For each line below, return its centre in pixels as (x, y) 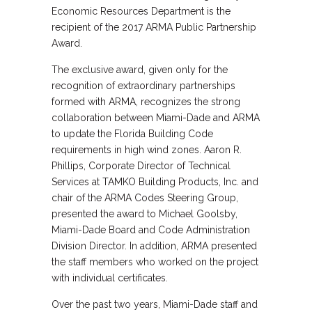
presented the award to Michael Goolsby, (145, 214)
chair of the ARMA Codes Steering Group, (145, 198)
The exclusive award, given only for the (140, 70)
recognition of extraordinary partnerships (143, 86)
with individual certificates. (110, 278)
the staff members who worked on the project (155, 262)
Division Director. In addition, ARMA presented (154, 246)
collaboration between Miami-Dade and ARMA (156, 118)
